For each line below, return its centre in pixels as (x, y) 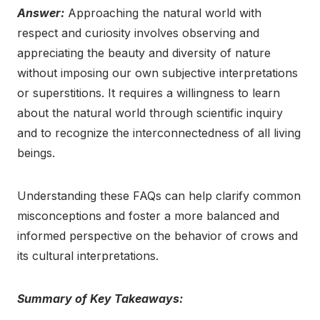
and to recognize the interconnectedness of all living (159, 133)
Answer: (41, 13)
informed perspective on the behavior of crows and (157, 236)
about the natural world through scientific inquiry (150, 113)
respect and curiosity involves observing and (138, 33)
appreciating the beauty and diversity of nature (144, 53)
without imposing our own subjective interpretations (157, 73)
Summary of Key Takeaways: (100, 299)
